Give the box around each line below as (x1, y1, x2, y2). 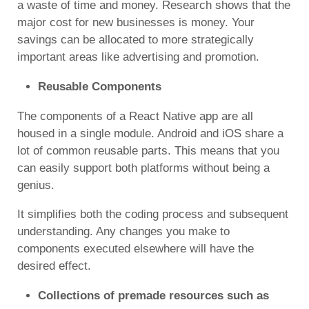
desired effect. (17, 259, 91, 272)
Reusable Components (38, 79, 161, 93)
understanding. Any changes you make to (17, 224, 230, 238)
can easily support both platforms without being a (17, 161, 270, 175)
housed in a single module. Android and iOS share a (17, 126, 283, 140)
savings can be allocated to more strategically (17, 32, 254, 46)
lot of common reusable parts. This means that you (17, 143, 279, 157)
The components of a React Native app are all (17, 109, 253, 123)
